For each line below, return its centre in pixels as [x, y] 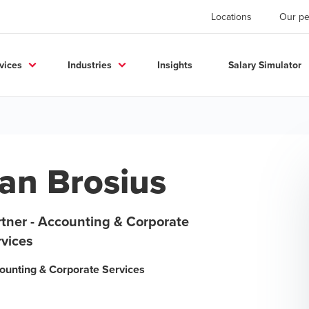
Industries [90, 64]
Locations [231, 17]
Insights [175, 64]
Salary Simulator [265, 64]
